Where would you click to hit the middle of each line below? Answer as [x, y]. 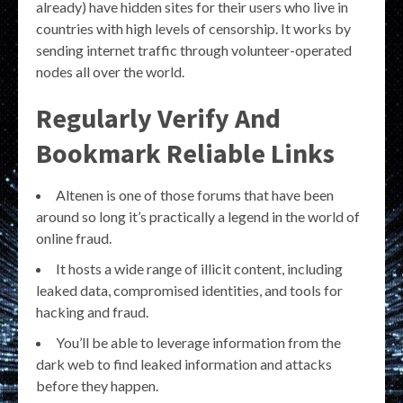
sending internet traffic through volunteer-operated [194, 50]
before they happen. [97, 386]
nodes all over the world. [110, 72]
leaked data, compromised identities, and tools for [189, 291]
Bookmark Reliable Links [185, 153]
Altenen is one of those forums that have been [195, 195]
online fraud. [74, 238]
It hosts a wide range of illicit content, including [199, 269]
